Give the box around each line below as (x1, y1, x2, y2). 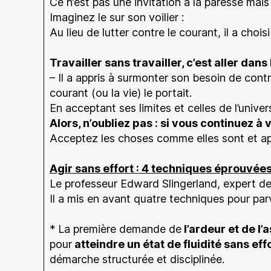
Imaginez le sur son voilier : (50, 10, 184, 24)
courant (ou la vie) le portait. (50, 86, 192, 99)
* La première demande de (50, 222, 181, 235)
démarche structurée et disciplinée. (50, 252, 224, 266)
